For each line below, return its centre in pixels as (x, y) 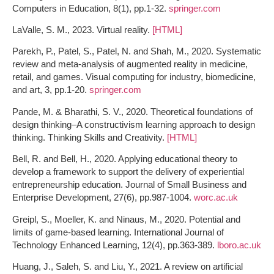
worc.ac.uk (216, 198)
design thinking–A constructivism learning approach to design (134, 124)
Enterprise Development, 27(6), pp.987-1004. (103, 198)
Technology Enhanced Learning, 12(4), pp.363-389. (115, 245)
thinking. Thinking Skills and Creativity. (90, 137)
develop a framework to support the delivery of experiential (128, 172)
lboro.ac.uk (239, 245)
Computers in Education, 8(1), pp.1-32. (91, 8)
